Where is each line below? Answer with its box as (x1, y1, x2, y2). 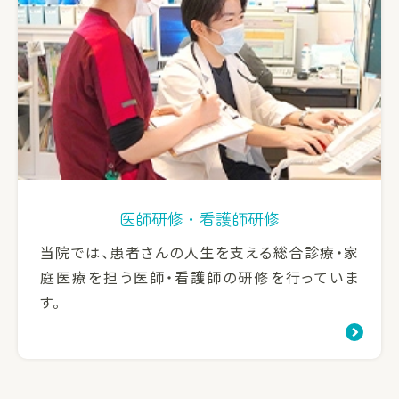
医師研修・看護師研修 (119, 207, 280, 231)
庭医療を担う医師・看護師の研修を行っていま (40, 266, 359, 289)
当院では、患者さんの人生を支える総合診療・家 (40, 241, 359, 264)
